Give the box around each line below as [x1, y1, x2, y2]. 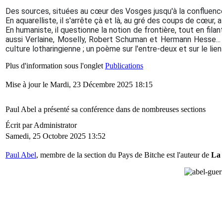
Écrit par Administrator [5, 121, 79, 129]
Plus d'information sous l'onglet [5, 61, 105, 70]
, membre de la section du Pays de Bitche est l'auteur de [36, 151, 211, 159]
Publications [105, 61, 143, 70]
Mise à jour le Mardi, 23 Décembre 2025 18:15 [5, 80, 153, 89]
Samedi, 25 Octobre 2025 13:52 [5, 132, 106, 140]
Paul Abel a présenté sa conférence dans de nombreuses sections [5, 105, 206, 113]
